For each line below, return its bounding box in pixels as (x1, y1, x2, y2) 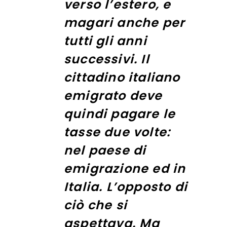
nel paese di (64, 141, 146, 159)
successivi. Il (64, 50, 149, 67)
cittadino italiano (64, 68, 180, 86)
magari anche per (64, 14, 185, 31)
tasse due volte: (64, 123, 171, 140)
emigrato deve (64, 87, 163, 104)
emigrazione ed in (64, 160, 186, 177)
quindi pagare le (64, 105, 176, 122)
